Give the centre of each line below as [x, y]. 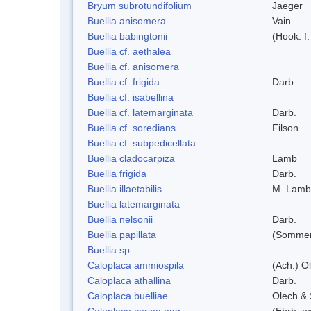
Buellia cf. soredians [132, 127]
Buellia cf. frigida [124, 82]
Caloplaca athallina [129, 280]
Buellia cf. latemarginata [140, 112]
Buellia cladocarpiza [131, 158]
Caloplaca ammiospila [136, 265]
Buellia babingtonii [127, 36]
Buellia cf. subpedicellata [142, 143]
